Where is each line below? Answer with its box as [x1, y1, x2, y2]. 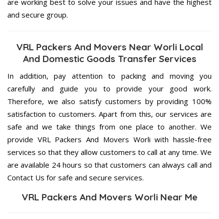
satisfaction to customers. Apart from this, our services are [7, 109, 212, 119]
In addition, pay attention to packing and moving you [7, 70, 212, 81]
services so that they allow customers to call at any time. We [7, 147, 212, 157]
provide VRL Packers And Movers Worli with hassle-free [7, 134, 212, 144]
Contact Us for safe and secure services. [7, 172, 144, 182]
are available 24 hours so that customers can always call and [7, 159, 212, 170]
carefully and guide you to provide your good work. [7, 83, 212, 93]
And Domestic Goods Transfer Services [22, 52, 197, 65]
